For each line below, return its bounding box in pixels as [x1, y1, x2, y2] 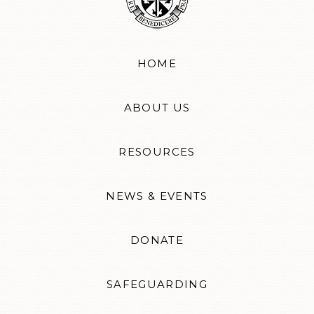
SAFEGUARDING [106, 278, 208, 292]
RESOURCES [118, 146, 196, 159]
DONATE [130, 234, 184, 247]
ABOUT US [123, 102, 191, 115]
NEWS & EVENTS [106, 190, 208, 203]
